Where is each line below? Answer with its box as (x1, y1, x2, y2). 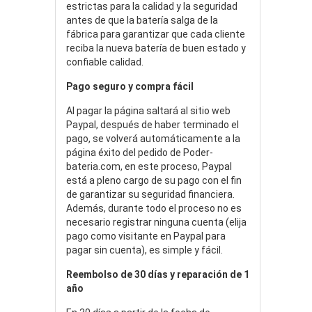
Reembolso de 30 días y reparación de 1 (66, 268, 249, 280)
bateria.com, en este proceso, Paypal (66, 160, 232, 172)
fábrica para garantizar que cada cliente (66, 28, 245, 40)
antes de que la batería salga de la (66, 14, 218, 26)
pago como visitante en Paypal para (66, 230, 226, 242)
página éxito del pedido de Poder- (66, 146, 213, 158)
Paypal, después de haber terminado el (66, 118, 239, 130)
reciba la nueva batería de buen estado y (66, 42, 246, 54)
